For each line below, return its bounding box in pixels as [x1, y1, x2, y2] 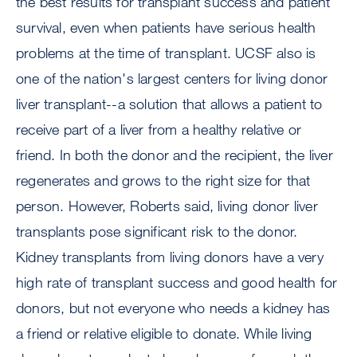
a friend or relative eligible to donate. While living [16, 324, 312, 343]
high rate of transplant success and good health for [16, 273, 338, 292]
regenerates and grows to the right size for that [16, 171, 311, 190]
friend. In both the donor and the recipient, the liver [16, 146, 333, 164]
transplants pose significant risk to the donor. [16, 222, 298, 241]
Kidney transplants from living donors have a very [16, 248, 324, 266]
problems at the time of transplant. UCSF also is [16, 44, 316, 62]
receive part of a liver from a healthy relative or [16, 120, 302, 139]
